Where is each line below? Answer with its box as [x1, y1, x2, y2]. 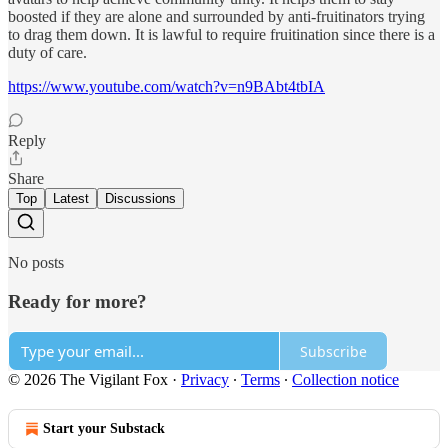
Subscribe [300, 341, 367, 361]
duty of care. [8, 43, 87, 61]
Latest [53, 190, 89, 206]
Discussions [105, 190, 176, 206]
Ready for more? [8, 290, 147, 312]
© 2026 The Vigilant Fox [8, 371, 168, 389]
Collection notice [292, 371, 399, 389]
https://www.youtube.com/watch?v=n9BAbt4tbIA [8, 77, 325, 95]
